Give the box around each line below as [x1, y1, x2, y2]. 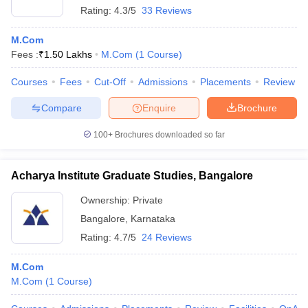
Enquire [142, 102, 176, 113]
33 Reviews [142, 5, 192, 16]
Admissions [138, 76, 188, 87]
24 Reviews [142, 232, 192, 243]
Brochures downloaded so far [113, 130, 225, 140]
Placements [200, 76, 251, 87]
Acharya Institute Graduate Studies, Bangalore [11, 170, 253, 181]
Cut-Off [94, 76, 126, 87]
